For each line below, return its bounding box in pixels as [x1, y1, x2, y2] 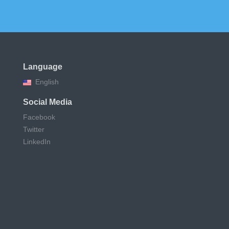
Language [23, 62, 62, 71]
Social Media [23, 98, 72, 106]
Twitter [23, 125, 44, 133]
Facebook [23, 113, 55, 121]
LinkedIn [23, 138, 51, 146]
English [35, 78, 59, 86]
